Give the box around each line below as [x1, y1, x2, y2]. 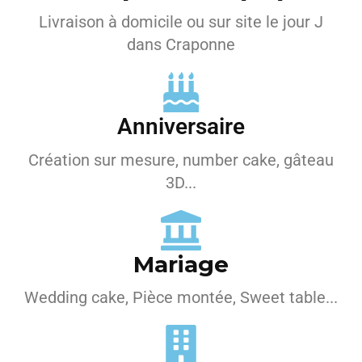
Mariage [133, 250, 229, 278]
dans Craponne [127, 35, 235, 54]
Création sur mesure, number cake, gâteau [28, 150, 334, 170]
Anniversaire [117, 113, 245, 140]
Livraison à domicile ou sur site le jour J [39, 12, 323, 32]
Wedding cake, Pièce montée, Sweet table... [24, 288, 338, 307]
